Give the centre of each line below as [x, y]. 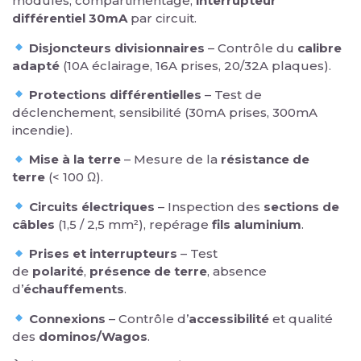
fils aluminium [257, 224]
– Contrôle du [251, 48]
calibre [320, 48]
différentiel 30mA [70, 19]
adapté [36, 65]
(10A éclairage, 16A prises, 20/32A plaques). [195, 65]
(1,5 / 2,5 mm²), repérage [133, 224]
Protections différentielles [116, 94]
